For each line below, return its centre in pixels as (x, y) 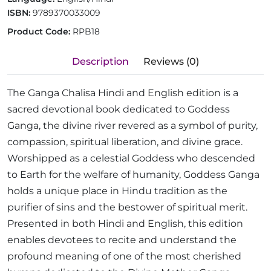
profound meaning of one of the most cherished (124, 256)
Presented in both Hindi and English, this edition (125, 224)
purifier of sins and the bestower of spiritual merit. (127, 207)
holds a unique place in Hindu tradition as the (117, 191)
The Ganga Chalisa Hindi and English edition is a (123, 93)
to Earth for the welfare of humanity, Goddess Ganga (133, 175)
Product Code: (40, 32)
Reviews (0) (171, 62)
